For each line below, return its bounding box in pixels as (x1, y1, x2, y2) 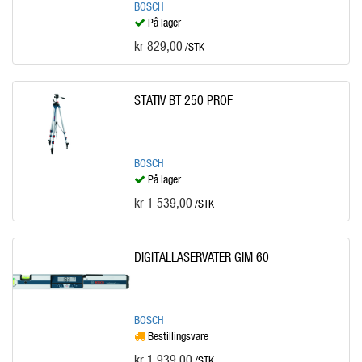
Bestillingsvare (145, 329, 208, 343)
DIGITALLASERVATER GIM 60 (133, 249, 269, 264)
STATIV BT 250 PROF (133, 92, 233, 107)
